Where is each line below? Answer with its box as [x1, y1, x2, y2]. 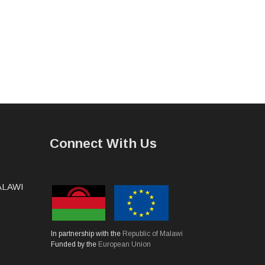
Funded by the [50, 240, 98, 248]
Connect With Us [49, 135, 157, 151]
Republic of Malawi [122, 229, 183, 238]
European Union [98, 240, 151, 248]
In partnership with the [50, 229, 122, 238]
